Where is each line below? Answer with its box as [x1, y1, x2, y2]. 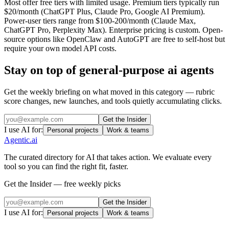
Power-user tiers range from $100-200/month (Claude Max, [4, 16, 196, 26]
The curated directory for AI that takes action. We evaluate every [4, 153, 212, 162]
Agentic [4, 135, 30, 145]
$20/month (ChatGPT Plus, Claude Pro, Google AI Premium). [4, 7, 205, 16]
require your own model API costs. [4, 44, 117, 53]
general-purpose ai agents [79, 63, 214, 77]
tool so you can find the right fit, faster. [4, 162, 128, 171]
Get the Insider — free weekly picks [4, 179, 121, 189]
